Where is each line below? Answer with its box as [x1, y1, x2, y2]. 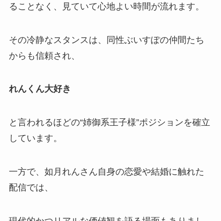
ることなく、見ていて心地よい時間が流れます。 [8, 1, 204, 11]
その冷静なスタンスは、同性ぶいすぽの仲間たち [8, 35, 204, 45]
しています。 [8, 133, 62, 144]
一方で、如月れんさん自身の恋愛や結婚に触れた [8, 167, 204, 177]
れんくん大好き [8, 84, 71, 94]
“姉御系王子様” [79, 117, 139, 128]
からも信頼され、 [8, 50, 80, 61]
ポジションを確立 [139, 117, 210, 128]
